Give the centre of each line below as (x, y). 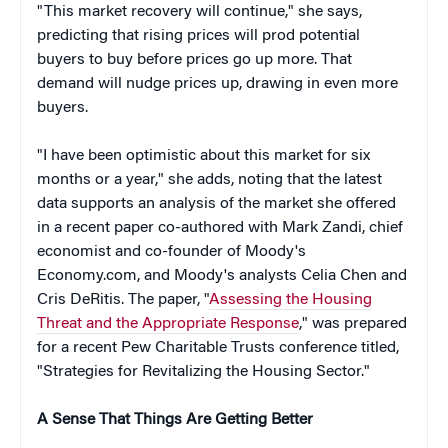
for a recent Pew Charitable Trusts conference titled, (218, 347)
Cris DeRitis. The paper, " (123, 299)
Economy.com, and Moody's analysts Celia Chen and (222, 275)
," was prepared (353, 323)
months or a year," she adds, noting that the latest (209, 179)
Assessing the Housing (290, 299)
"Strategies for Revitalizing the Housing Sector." (203, 371)
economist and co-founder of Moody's (171, 251)
